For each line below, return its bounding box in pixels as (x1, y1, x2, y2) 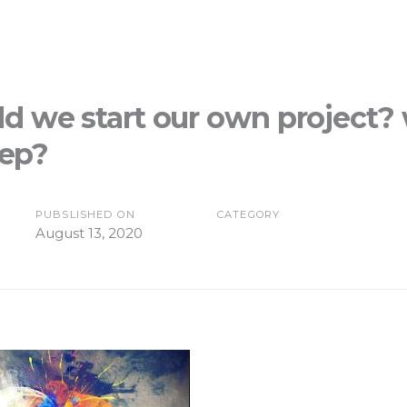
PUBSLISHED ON (35, 207, 135, 221)
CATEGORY (217, 207, 280, 221)
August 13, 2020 (35, 223, 143, 242)
